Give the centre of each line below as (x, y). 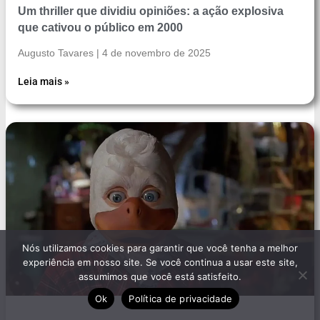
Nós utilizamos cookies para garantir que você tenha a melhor (160, 248)
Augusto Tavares (57, 53)
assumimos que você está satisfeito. (160, 276)
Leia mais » (44, 82)
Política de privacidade (181, 298)
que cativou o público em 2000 (100, 28)
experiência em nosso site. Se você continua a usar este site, (160, 262)
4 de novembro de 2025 (155, 53)
